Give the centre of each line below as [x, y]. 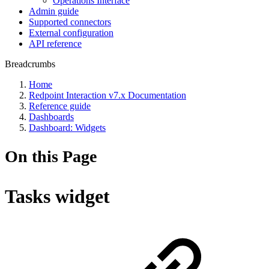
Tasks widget [57, 197]
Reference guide [60, 106]
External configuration [71, 33]
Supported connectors [70, 22]
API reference [55, 44]
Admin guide [54, 11]
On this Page [51, 157]
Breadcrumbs [30, 64]
